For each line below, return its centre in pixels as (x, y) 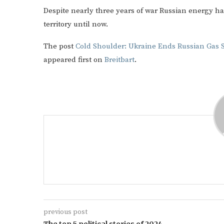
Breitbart (119, 60)
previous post (65, 212)
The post (59, 46)
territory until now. (76, 24)
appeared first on (74, 60)
